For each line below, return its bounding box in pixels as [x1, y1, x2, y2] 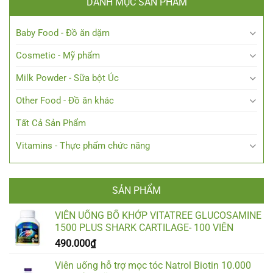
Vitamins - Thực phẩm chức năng [16, 140, 150, 151]
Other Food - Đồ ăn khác [16, 94, 114, 106]
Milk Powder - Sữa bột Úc [16, 72, 119, 83]
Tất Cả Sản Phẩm [16, 117, 86, 129]
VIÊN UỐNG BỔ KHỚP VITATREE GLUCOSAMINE [55, 209, 261, 221]
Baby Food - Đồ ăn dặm [16, 27, 110, 38]
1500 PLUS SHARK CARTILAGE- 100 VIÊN [55, 221, 233, 233]
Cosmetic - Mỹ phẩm [16, 49, 100, 61]
